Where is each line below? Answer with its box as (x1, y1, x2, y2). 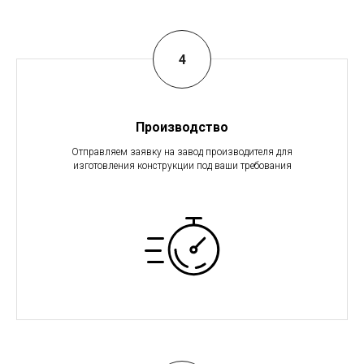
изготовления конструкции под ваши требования (72, 160, 292, 172)
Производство (136, 119, 228, 136)
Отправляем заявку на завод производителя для (71, 146, 292, 158)
